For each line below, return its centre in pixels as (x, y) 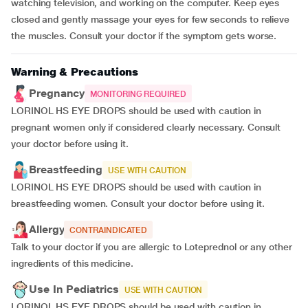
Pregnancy (57, 93)
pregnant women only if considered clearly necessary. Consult (146, 127)
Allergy (47, 229)
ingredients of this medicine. (75, 263)
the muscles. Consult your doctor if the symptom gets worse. (144, 36)
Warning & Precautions (75, 72)
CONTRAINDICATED (109, 230)
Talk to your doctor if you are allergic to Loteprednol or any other (152, 247)
